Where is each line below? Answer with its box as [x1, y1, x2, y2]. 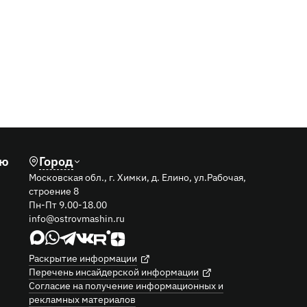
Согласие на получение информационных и [29, 278, 223, 291]
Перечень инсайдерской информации [29, 264, 199, 278]
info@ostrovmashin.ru [29, 210, 125, 224]
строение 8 [29, 183, 79, 197]
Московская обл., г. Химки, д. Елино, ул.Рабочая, [29, 169, 246, 183]
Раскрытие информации [29, 250, 137, 264]
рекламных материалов [29, 291, 136, 305]
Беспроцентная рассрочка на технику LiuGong [51, 24, 301, 40]
